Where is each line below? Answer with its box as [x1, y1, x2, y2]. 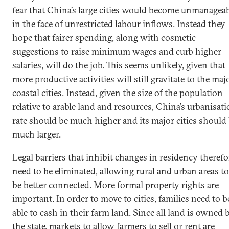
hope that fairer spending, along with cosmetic [12, 32, 196, 44]
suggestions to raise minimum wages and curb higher [12, 45, 221, 58]
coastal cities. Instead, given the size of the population [12, 87, 223, 99]
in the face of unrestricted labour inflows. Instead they [12, 18, 225, 30]
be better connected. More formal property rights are [12, 179, 219, 191]
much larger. [12, 128, 61, 141]
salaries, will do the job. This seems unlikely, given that [12, 59, 225, 72]
